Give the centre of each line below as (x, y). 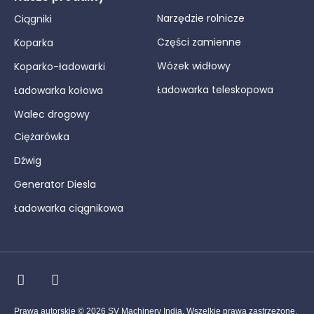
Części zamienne (199, 42)
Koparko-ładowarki (60, 67)
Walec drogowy (52, 115)
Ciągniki (33, 19)
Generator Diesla (55, 185)
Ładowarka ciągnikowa (69, 209)
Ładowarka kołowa (59, 91)
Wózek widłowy (194, 66)
